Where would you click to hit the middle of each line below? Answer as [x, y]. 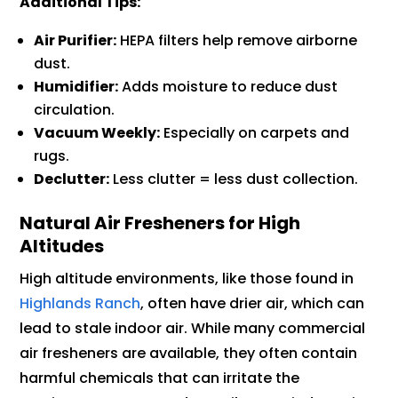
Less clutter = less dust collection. [234, 179]
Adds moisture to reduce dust [228, 87]
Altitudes [62, 247]
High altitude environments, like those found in [187, 279]
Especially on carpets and [255, 133]
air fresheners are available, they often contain [189, 354]
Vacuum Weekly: [97, 133]
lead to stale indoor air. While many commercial [193, 329]
